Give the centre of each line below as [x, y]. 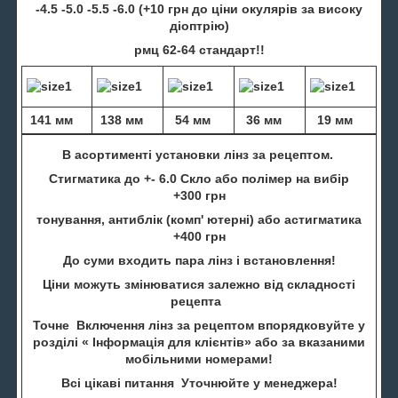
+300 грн [199, 195]
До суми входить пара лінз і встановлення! [199, 260]
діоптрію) [199, 25]
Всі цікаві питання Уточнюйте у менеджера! [199, 382]
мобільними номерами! [199, 358]
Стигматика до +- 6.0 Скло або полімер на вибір [199, 178]
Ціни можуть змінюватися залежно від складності [199, 284]
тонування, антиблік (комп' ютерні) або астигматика [199, 219]
